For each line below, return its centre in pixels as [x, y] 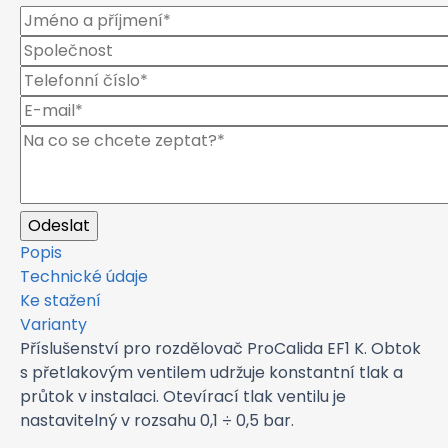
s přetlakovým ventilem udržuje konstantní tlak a [211, 372]
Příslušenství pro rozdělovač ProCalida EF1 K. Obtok [220, 348]
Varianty [53, 324]
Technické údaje [84, 276]
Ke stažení [60, 300]
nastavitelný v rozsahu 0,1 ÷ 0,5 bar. [157, 420]
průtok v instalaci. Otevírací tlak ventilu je [183, 396]
